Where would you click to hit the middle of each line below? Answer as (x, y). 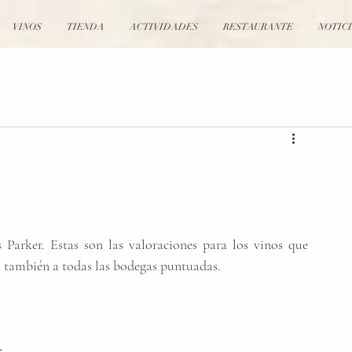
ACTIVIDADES (164, 27)
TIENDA (86, 27)
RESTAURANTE (258, 27)
